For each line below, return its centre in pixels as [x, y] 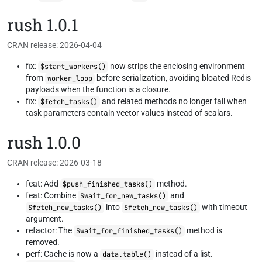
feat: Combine [52, 195]
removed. [43, 242]
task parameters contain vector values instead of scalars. [129, 113]
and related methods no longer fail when [173, 101]
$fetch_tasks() [69, 102]
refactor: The [50, 230]
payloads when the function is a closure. [98, 89]
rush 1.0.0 [44, 142]
